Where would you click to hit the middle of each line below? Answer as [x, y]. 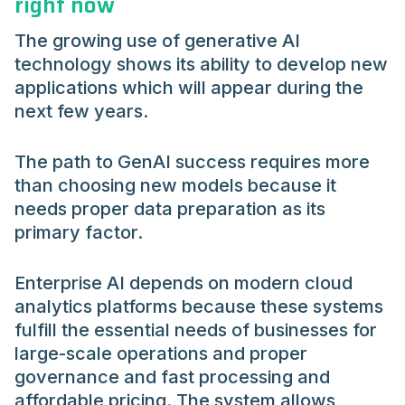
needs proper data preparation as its [170, 209]
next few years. [81, 112]
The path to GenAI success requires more [192, 162]
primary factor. [79, 233]
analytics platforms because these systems [199, 307]
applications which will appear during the [189, 88]
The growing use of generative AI [157, 41]
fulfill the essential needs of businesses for [196, 330]
